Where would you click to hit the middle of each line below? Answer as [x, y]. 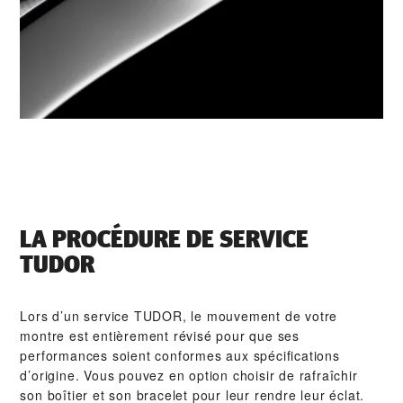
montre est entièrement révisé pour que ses [160, 336]
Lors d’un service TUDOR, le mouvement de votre [179, 316]
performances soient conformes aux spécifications [180, 356]
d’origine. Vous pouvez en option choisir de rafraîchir [189, 376]
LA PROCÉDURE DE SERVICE [165, 240]
